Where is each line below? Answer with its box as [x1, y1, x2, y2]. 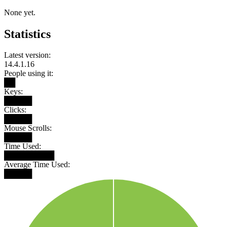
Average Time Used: [4, 160, 70, 169]
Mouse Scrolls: [4, 124, 52, 133]
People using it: [4, 69, 53, 78]
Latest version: [4, 51, 51, 60]
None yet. [4, 8, 35, 17]
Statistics [4, 27, 51, 41]
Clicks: [4, 105, 26, 115]
